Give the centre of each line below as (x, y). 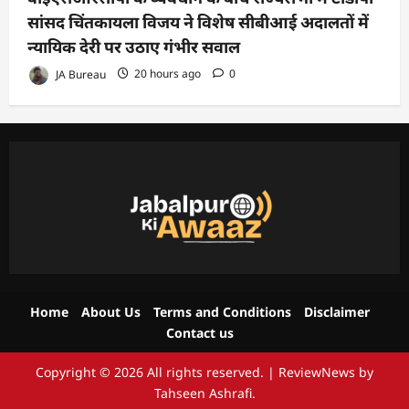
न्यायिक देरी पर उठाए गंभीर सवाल (134, 47)
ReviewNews (317, 372)
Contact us (200, 332)
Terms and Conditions (222, 311)
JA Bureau (79, 74)
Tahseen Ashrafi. (204, 393)
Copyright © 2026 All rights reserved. (152, 372)
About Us (111, 311)
